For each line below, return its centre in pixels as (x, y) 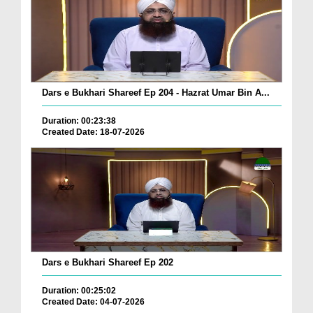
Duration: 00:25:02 (79, 291)
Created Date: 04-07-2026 (93, 302)
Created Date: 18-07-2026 (93, 132)
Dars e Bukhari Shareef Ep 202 (108, 262)
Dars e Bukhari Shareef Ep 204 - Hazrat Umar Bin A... (156, 93)
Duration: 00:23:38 (79, 121)
